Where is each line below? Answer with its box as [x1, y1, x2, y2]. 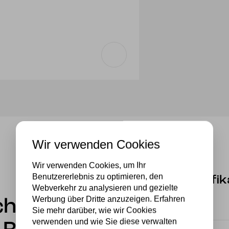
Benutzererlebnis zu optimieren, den [32, 172, 163, 181]
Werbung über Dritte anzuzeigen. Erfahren [32, 194, 185, 203]
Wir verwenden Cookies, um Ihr [32, 161, 146, 170]
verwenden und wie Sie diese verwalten [32, 217, 177, 226]
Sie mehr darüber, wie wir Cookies [32, 205, 156, 215]
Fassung [180, 205, 211, 215]
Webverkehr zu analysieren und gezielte [32, 183, 178, 192]
